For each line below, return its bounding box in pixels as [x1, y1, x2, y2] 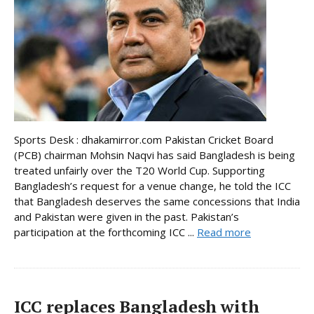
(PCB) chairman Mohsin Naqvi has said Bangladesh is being [14, 147, 295, 162]
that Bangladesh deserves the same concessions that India [14, 193, 300, 208]
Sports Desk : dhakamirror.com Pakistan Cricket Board [14, 132, 273, 146]
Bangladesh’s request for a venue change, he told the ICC [14, 178, 291, 193]
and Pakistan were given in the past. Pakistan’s [14, 209, 239, 224]
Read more [197, 224, 251, 239]
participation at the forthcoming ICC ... [14, 224, 197, 239]
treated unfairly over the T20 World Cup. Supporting [14, 163, 265, 177]
